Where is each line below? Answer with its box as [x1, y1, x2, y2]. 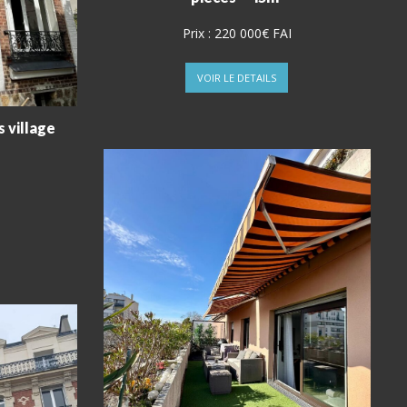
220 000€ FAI [213, 25, 292, 43]
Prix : [182, 25, 214, 43]
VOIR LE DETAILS [197, 71, 277, 85]
